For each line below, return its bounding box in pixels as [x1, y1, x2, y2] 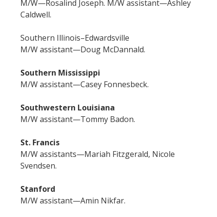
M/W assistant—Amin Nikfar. [20, 195, 125, 206]
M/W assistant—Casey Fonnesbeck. [20, 79, 149, 90]
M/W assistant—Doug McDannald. [20, 44, 145, 55]
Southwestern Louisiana [20, 102, 115, 113]
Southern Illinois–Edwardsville [20, 32, 129, 44]
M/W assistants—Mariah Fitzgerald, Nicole [20, 149, 175, 160]
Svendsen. [20, 160, 57, 171]
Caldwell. [20, 9, 51, 20]
